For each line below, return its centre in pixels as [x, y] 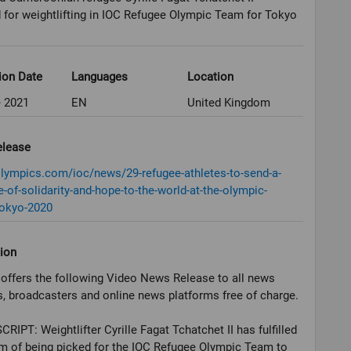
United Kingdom [228, 103]
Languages [100, 77]
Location [210, 77]
